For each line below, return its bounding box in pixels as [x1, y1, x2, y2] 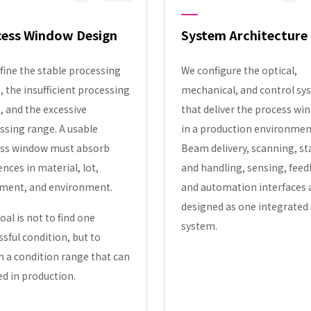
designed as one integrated [181, 199, 308, 213]
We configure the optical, [181, 63, 297, 77]
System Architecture [181, 26, 308, 44]
